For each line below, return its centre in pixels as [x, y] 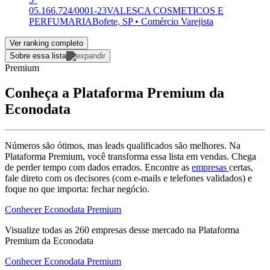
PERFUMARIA [61, 21]
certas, [241, 168]
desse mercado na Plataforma [183, 230]
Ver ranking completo [46, 43]
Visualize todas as [40, 230]
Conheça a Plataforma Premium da [115, 93]
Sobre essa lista [38, 55]
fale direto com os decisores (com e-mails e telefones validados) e [128, 178]
